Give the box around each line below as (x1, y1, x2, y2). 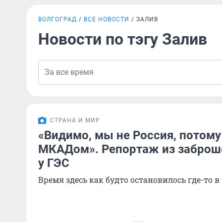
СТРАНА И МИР (50, 117, 100, 124)
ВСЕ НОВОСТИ (84, 16, 129, 23)
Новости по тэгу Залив (38, 30, 207, 49)
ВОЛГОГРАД (38, 16, 77, 23)
